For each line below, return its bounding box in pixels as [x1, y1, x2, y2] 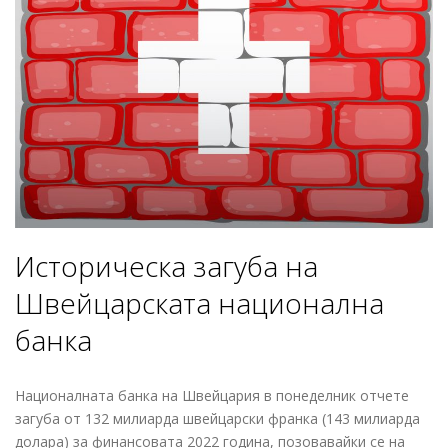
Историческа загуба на [15, 247, 318, 286]
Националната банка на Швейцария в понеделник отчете [15, 386, 409, 406]
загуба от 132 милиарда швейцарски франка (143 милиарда [15, 409, 420, 429]
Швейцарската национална [15, 284, 384, 323]
